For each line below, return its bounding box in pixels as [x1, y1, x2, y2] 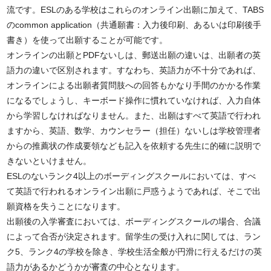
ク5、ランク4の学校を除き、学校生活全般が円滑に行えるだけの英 [7, 247, 263, 256]
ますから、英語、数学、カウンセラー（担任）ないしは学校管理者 [7, 126, 261, 135]
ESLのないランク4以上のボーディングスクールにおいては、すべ [7, 171, 256, 181]
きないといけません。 [7, 156, 92, 166]
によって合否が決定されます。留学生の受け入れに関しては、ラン [7, 232, 261, 241]
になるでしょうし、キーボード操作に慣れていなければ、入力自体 [7, 96, 261, 105]
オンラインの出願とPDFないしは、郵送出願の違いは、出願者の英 [7, 50, 261, 60]
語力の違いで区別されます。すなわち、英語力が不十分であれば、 [7, 65, 261, 75]
